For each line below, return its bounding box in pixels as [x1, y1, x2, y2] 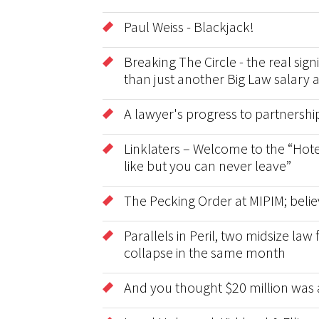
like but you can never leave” [124, 157, 291, 174]
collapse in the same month [124, 244, 286, 261]
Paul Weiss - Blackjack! [124, 18, 254, 36]
